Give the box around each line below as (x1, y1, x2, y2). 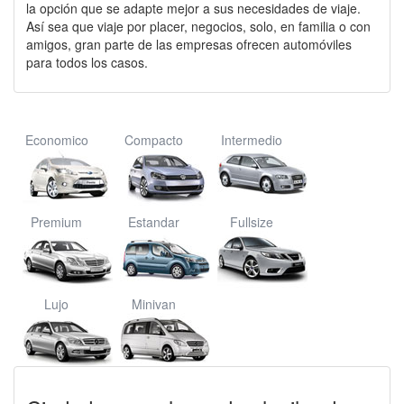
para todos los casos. (26, 53, 148, 71)
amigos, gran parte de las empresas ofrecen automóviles (26, 35, 352, 53)
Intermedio (220, 131, 282, 149)
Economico (24, 131, 88, 149)
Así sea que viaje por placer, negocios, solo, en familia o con (26, 17, 371, 35)
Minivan (132, 295, 176, 313)
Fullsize (229, 213, 273, 231)
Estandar (128, 213, 179, 231)
